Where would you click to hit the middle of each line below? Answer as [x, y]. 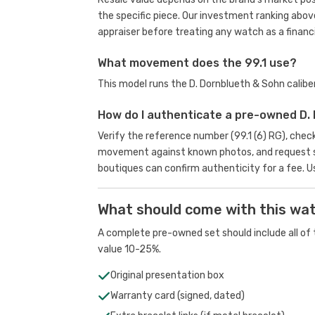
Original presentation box [167, 275]
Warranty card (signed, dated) [177, 296]
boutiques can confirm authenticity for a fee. [202, 168]
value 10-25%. [129, 249]
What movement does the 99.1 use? [197, 63]
